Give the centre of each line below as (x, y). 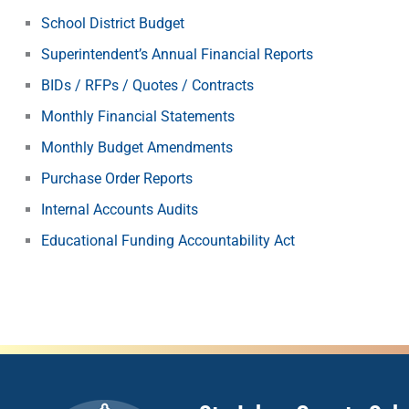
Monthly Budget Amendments (137, 147)
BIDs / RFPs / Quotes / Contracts (147, 85)
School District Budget (113, 23)
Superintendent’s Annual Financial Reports (177, 54)
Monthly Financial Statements (138, 116)
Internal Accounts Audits (120, 210)
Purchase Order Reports (117, 178)
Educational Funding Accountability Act (168, 241)
